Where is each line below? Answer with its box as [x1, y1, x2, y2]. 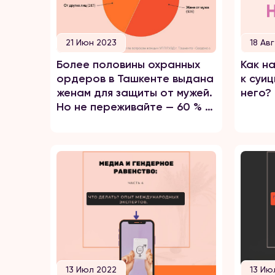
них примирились [56, 114, 147, 128]
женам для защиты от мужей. [56, 86, 212, 99]
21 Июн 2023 [66, 37, 117, 47]
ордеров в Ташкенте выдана [56, 72, 214, 85]
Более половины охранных [56, 58, 200, 71]
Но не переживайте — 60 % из [56, 100, 216, 114]
